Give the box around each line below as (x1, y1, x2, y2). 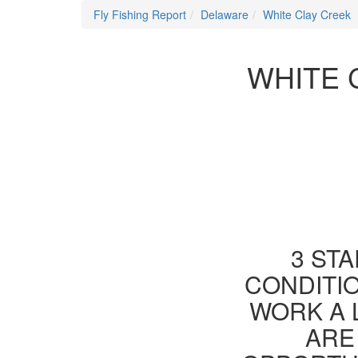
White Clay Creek (263, 6, 351, 22)
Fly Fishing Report (93, 6, 186, 22)
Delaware (201, 6, 249, 22)
